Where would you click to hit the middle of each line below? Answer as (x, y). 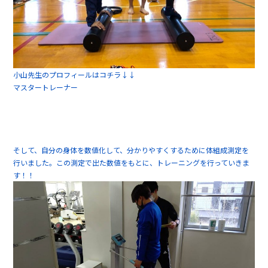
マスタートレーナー (46, 87)
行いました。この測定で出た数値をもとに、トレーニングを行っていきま (132, 163)
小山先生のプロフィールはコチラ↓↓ (74, 75)
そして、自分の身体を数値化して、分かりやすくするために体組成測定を (131, 150)
